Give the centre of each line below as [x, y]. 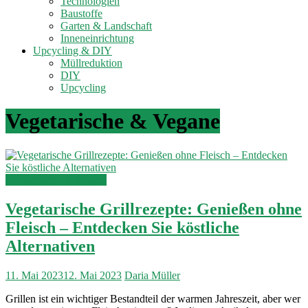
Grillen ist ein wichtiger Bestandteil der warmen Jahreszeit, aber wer [153, 298]
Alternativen [50, 246]
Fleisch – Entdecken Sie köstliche [122, 227]
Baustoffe [81, 13]
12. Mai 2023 [92, 275]
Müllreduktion [91, 63]
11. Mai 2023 [34, 275]
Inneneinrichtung [97, 38]
